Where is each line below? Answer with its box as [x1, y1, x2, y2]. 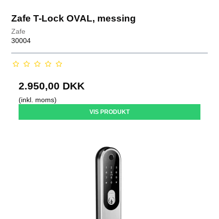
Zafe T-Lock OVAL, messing [11, 13, 136, 23]
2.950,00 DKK [19, 80, 85, 92]
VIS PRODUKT [89, 109, 130, 116]
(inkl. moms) [19, 96, 57, 104]
